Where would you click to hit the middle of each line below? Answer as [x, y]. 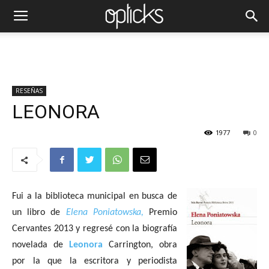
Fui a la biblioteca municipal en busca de [95, 196]
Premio [163, 213]
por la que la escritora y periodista [95, 261]
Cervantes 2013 [43, 229]
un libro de [39, 213]
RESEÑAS [29, 91]
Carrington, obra [140, 245]
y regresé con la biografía [127, 229]
